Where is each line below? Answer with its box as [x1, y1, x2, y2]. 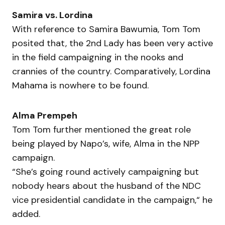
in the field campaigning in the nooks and [12, 51, 183, 63]
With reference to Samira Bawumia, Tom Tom [12, 23, 200, 35]
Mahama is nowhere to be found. [12, 79, 149, 91]
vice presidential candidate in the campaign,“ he [12, 193, 212, 206]
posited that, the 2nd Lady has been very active [12, 37, 213, 49]
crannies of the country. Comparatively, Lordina [12, 65, 210, 77]
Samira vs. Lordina [12, 9, 93, 21]
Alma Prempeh [12, 109, 77, 122]
